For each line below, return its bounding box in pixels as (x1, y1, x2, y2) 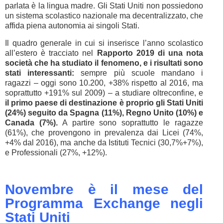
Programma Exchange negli (5, 196, 203, 211)
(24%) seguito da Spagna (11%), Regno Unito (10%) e (5, 109, 203, 117)
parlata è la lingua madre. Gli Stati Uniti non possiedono (5, 1, 203, 10)
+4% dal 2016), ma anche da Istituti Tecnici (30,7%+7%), (5, 138, 203, 147)
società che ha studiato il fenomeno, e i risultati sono (5, 59, 203, 67)
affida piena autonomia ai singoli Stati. (5, 21, 139, 30)
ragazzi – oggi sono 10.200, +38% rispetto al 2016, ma (5, 79, 203, 87)
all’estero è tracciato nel (5, 49, 97, 57)
